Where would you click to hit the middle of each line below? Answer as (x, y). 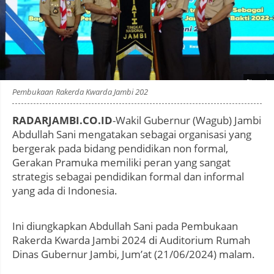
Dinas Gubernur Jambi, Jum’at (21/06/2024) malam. (134, 254)
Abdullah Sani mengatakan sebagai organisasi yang (132, 134)
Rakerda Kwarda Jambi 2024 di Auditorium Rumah (131, 240)
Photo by (259, 81)
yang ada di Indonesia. (65, 190)
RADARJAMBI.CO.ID (62, 120)
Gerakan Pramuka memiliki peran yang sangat (121, 162)
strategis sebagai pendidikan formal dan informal (128, 176)
